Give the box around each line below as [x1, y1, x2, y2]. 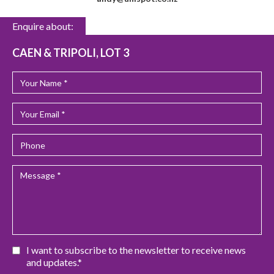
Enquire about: [12, 20, 73, 32]
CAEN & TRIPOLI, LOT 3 [12, 46, 129, 60]
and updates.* [26, 256, 82, 268]
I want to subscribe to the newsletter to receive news [26, 244, 246, 256]
